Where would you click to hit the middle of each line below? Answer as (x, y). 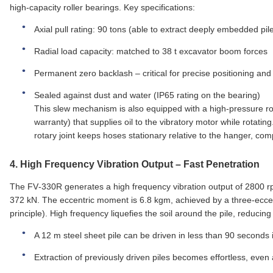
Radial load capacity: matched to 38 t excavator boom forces (151, 51)
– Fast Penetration (216, 165)
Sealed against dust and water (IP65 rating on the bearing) (147, 95)
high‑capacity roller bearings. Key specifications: (102, 8)
